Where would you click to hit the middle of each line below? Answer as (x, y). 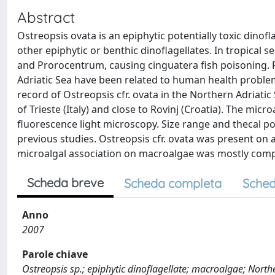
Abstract (46, 17)
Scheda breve (65, 183)
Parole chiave (55, 254)
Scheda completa (173, 183)
